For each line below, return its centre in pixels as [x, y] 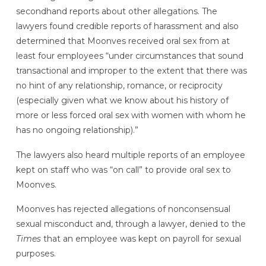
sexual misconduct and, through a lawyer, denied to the [131, 224]
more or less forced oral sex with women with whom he [131, 115]
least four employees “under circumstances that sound [129, 56]
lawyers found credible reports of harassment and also [127, 26]
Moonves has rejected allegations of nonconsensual [123, 209]
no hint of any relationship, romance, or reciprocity [119, 85]
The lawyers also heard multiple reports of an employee [130, 155]
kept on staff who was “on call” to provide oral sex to [123, 170]
